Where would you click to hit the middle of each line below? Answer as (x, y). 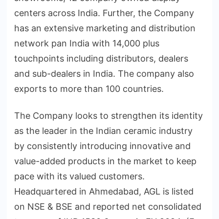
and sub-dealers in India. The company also (104, 74)
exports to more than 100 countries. (89, 89)
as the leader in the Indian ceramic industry (103, 131)
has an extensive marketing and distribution (105, 28)
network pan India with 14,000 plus (87, 44)
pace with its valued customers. (79, 176)
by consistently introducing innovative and (102, 146)
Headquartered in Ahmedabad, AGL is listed (104, 192)
